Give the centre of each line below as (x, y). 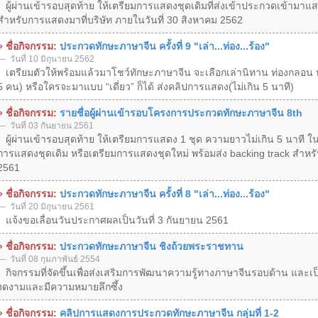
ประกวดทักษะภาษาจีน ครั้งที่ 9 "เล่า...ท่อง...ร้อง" (164, 46)
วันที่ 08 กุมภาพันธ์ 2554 (54, 259)
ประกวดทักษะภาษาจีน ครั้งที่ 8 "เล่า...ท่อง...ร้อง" (164, 193)
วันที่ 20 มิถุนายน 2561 (51, 206)
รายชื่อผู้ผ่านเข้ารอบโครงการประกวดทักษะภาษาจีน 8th (181, 113)
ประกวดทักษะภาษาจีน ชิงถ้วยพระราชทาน (151, 246)
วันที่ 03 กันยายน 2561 (50, 125)
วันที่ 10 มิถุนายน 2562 (51, 59)
